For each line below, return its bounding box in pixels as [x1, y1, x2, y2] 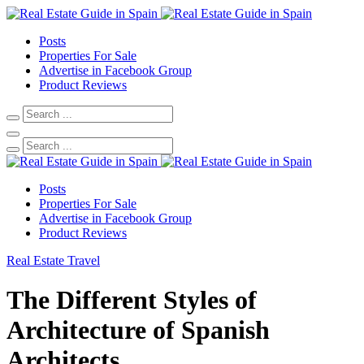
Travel [67, 253, 100, 267]
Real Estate [6, 253, 64, 267]
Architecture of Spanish [6, 315, 270, 345]
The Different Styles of [6, 285, 257, 315]
